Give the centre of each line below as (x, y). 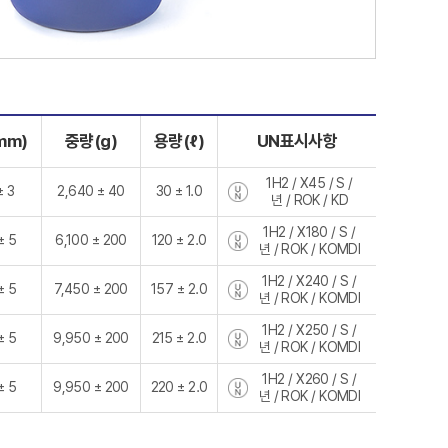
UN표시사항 (297, 140)
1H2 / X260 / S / (309, 378)
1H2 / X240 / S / (309, 280)
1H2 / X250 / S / (309, 329)
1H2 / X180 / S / (309, 231)
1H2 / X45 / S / (309, 182)
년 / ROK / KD (309, 199)
